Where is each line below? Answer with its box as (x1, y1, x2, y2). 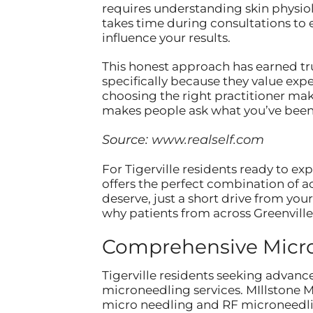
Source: (101, 131, 152, 147)
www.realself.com (151, 131, 264, 147)
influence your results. (101, 30, 231, 45)
